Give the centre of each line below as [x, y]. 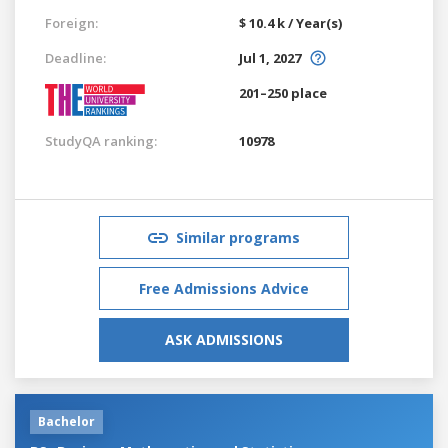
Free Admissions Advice [224, 288]
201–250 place [283, 92]
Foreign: [71, 22]
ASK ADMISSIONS [224, 339]
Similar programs [238, 237]
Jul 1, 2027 [270, 57]
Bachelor [66, 421]
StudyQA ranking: [101, 140]
